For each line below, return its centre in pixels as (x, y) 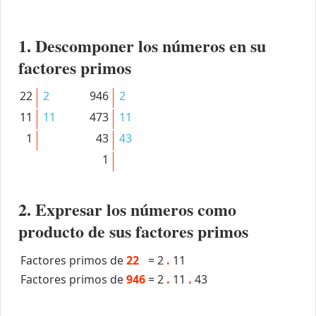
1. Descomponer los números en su (142, 45)
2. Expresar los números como (127, 209)
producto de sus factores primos (133, 231)
